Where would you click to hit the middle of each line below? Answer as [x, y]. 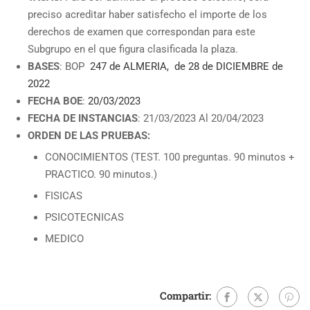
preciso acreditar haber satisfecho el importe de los [147, 15]
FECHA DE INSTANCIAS [83, 118]
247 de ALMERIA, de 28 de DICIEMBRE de [185, 66]
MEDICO [64, 239]
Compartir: [185, 295]
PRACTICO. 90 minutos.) [101, 174]
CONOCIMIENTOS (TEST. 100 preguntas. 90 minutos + [170, 157]
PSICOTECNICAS [84, 217]
